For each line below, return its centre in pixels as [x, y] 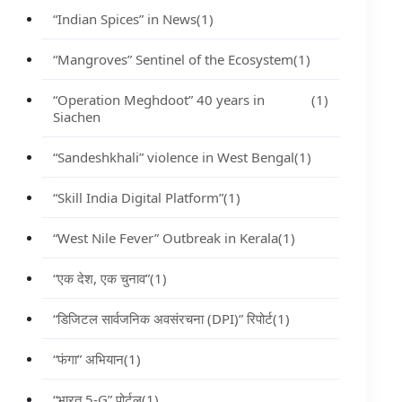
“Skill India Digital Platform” [138, 197]
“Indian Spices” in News [124, 19]
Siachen [76, 117]
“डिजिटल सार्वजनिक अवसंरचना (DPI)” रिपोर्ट [162, 319]
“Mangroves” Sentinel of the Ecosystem [173, 59]
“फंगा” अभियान [88, 359]
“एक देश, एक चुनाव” [101, 278]
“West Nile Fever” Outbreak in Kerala [165, 238]
